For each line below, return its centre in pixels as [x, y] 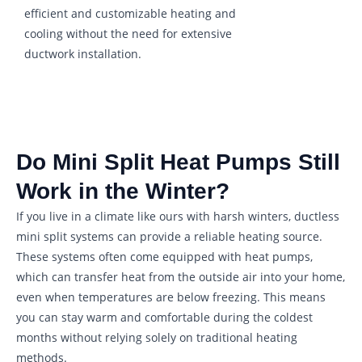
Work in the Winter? [123, 191]
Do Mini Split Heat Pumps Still [178, 162]
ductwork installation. [83, 53]
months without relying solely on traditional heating [157, 337]
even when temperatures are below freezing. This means [171, 297]
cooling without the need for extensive [128, 33]
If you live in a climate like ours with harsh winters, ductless [178, 216]
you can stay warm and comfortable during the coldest [164, 317]
